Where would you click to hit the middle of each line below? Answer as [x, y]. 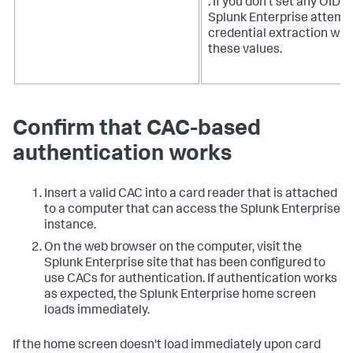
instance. [70, 227]
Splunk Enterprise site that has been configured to [185, 264]
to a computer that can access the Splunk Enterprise [192, 211]
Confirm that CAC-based [137, 130]
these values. [245, 51]
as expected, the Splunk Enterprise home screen [180, 296]
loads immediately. [97, 312]
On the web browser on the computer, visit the [173, 249]
